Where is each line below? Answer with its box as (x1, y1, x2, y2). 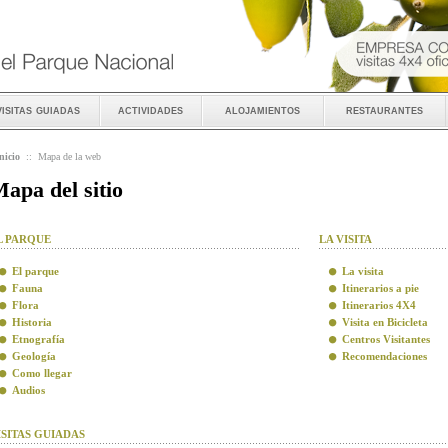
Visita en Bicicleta (342, 316, 428, 328)
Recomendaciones (342, 350, 427, 362)
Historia (12, 316, 52, 328)
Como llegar (12, 367, 72, 379)
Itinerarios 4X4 (342, 299, 416, 311)
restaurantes (345, 102, 423, 117)
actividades (118, 102, 183, 117)
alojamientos (224, 102, 300, 117)
